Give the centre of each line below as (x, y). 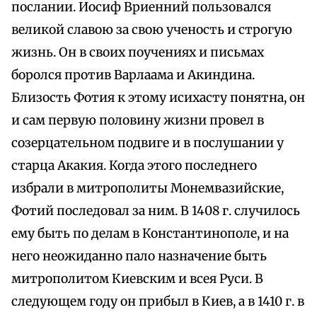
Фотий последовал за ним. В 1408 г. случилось (156, 211)
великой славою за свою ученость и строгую (152, 30)
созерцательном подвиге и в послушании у (148, 143)
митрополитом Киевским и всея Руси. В (137, 279)
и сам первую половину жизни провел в (138, 121)
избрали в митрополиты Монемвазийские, (148, 189)
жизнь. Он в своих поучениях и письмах (138, 53)
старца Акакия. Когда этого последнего (134, 166)
